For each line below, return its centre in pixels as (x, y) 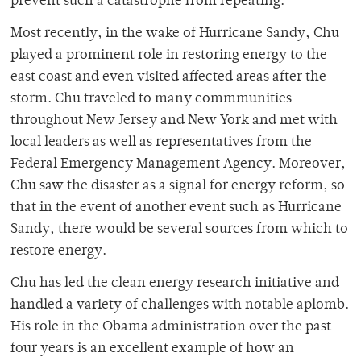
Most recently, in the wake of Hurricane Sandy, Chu (175, 34)
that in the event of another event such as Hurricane (176, 208)
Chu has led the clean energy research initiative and (175, 284)
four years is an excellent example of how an (152, 349)
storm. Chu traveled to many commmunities (151, 100)
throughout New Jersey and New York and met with (174, 121)
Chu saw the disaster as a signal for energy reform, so (178, 187)
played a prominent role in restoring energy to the (169, 56)
